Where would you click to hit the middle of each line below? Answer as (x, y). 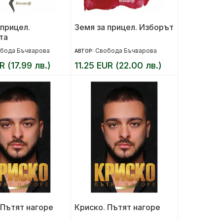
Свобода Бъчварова (126, 51)
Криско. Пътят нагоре (117, 207)
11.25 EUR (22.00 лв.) (118, 65)
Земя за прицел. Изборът (124, 27)
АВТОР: (85, 51)
